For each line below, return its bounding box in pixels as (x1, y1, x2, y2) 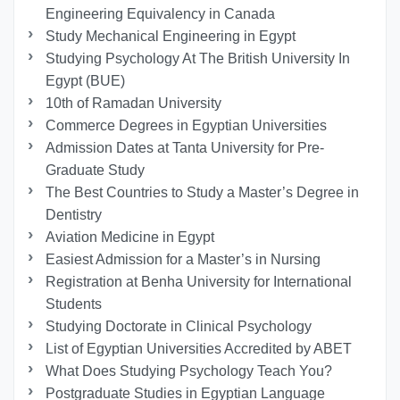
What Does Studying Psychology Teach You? (46, 362, 333, 379)
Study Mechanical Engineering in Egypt (46, 28, 296, 44)
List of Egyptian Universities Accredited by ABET (46, 340, 353, 356)
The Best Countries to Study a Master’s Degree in (46, 184, 360, 200)
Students (46, 296, 103, 312)
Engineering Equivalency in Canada (46, 5, 276, 21)
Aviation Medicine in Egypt (46, 229, 215, 245)
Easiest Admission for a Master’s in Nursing (46, 251, 321, 267)
